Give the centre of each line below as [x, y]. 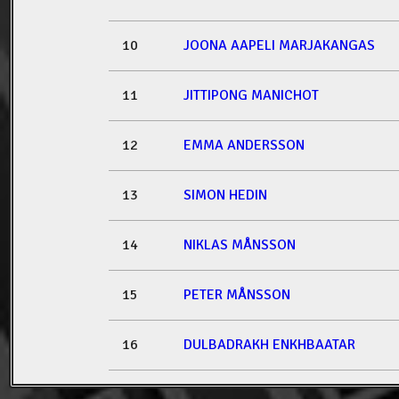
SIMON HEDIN [225, 195]
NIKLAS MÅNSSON [240, 245]
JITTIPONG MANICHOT [251, 96]
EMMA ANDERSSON [244, 146]
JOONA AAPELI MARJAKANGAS [279, 46]
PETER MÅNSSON [237, 295]
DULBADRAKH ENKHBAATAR [269, 345]
